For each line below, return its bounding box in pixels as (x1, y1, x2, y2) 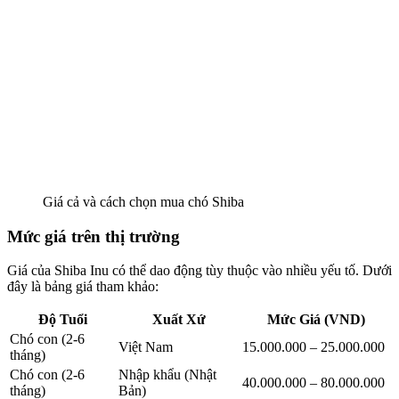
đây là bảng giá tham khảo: (7, 279, 159, 295)
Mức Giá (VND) (266, 312, 365, 328)
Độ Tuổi (37, 312, 87, 328)
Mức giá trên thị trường (7, 226, 180, 246)
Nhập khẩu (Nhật (118, 367, 216, 383)
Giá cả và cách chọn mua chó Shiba (43, 193, 244, 209)
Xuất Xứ (151, 312, 206, 328)
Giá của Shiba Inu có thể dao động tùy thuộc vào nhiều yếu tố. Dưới (7, 263, 392, 279)
